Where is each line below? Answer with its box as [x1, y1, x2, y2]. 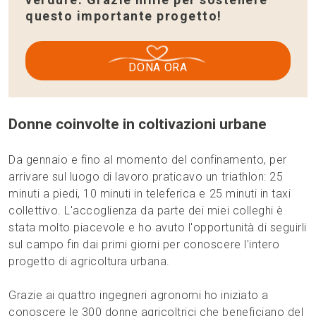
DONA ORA [128, 61, 188, 74]
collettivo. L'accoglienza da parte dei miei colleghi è [8, 204, 284, 217]
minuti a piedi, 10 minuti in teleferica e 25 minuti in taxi [8, 187, 291, 200]
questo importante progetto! [25, 8, 222, 23]
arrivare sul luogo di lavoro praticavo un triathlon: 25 [8, 170, 284, 183]
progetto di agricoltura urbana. [8, 255, 170, 268]
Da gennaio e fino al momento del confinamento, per [8, 153, 287, 166]
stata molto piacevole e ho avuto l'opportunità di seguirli [8, 221, 307, 234]
